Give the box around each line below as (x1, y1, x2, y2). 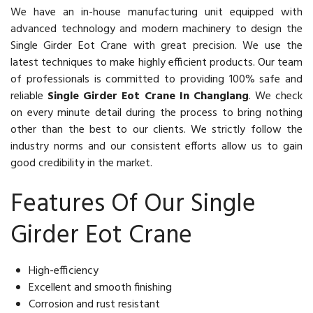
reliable (10, 87, 48, 105)
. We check (248, 87, 303, 105)
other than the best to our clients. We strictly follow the (10, 120, 303, 139)
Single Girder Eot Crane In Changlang (48, 87, 249, 105)
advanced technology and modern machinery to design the (10, 20, 303, 38)
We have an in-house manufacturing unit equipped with (10, 3, 303, 22)
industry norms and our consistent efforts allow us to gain (10, 137, 303, 156)
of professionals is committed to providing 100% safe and (10, 70, 303, 89)
